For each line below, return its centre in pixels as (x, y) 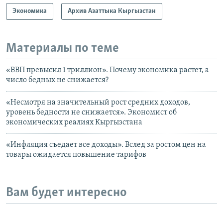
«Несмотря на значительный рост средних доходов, (98, 103)
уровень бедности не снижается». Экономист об (91, 112)
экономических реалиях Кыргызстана (74, 122)
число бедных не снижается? (57, 80)
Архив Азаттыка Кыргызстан (112, 11)
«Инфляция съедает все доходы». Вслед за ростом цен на (106, 145)
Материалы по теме (62, 48)
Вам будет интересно (66, 193)
